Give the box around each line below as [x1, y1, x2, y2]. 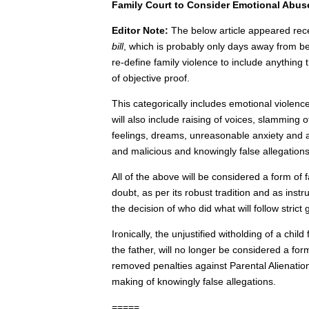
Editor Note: [112, 25, 168, 36]
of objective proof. [112, 72, 190, 83]
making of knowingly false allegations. [112, 276, 276, 287]
